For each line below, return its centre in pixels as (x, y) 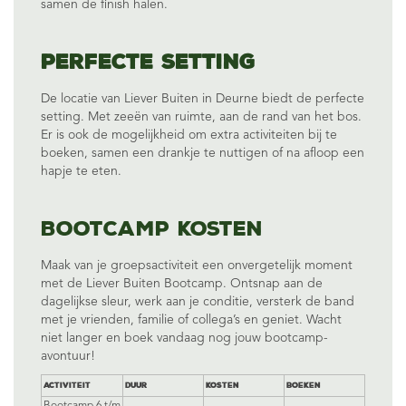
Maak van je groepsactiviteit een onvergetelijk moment (197, 266)
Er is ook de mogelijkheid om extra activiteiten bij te (189, 135)
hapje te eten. (81, 171)
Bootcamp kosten (152, 227)
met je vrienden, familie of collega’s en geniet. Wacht (191, 320)
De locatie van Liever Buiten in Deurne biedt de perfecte (203, 99)
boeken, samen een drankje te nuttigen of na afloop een (203, 153)
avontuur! (68, 356)
